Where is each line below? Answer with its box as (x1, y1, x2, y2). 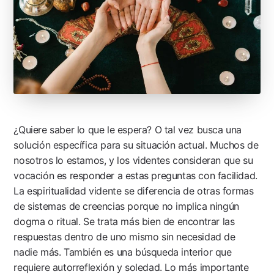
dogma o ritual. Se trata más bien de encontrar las (13, 215, 235, 228)
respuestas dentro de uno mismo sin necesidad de (13, 230, 235, 243)
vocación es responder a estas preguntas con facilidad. (13, 169, 257, 182)
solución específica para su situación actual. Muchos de (13, 138, 259, 151)
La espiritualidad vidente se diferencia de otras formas (13, 184, 254, 197)
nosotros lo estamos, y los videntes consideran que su (13, 154, 253, 166)
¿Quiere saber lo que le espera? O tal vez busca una (13, 123, 242, 136)
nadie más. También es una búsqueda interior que (13, 245, 232, 258)
